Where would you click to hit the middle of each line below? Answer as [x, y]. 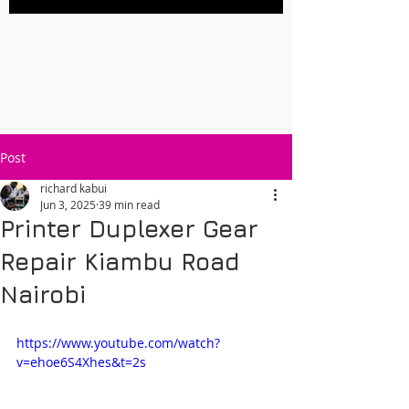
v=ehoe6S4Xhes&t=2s [81, 362]
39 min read [129, 204]
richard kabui [73, 188]
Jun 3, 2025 [68, 204]
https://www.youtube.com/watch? [118, 343]
